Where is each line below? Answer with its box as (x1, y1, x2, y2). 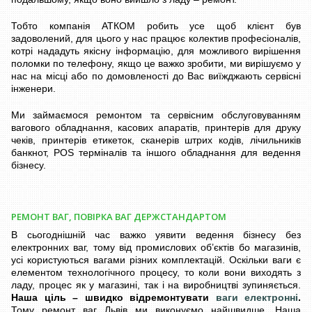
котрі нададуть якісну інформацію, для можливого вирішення (11, 45, 301, 56)
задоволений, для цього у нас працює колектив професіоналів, (11, 32, 301, 44)
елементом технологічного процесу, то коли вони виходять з (11, 266, 301, 278)
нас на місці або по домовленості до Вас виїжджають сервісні (11, 70, 301, 81)
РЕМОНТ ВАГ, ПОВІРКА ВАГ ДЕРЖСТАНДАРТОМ (11, 210, 226, 223)
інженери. (11, 82, 56, 94)
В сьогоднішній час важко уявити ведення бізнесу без (11, 228, 301, 240)
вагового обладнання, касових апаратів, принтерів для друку (11, 121, 301, 133)
